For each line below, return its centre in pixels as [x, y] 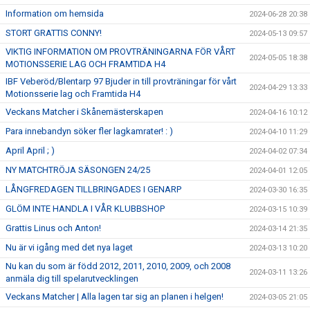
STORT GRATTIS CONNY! [54, 33]
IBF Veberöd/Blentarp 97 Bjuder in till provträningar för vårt [121, 81]
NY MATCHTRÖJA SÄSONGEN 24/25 [78, 170]
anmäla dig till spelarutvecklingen [72, 278]
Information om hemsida [55, 13]
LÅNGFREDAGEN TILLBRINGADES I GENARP [93, 189]
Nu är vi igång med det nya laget [69, 247]
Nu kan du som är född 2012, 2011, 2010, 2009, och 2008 [118, 266]
